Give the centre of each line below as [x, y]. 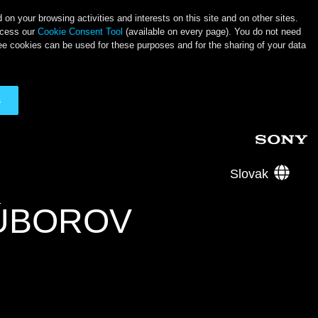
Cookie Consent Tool [80, 32]
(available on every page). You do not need [212, 32]
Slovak [249, 174]
